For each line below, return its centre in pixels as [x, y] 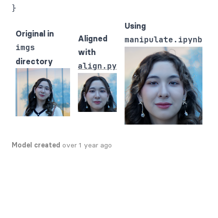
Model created [36, 145]
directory [34, 61]
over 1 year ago [87, 145]
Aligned [93, 38]
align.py [97, 66]
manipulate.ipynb [163, 40]
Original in [35, 34]
